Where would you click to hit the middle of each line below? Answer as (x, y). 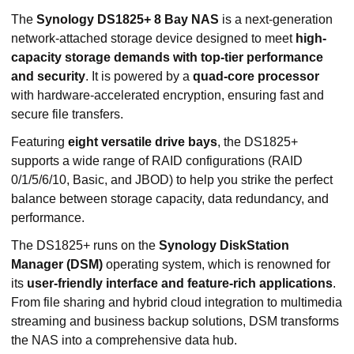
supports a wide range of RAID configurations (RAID (157, 160)
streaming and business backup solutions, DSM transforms (175, 322)
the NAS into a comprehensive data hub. (124, 341)
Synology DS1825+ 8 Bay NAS (128, 19)
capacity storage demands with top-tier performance (167, 57)
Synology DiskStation (224, 246)
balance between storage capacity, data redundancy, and (170, 198)
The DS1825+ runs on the (85, 246)
